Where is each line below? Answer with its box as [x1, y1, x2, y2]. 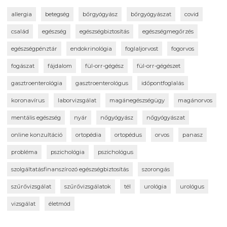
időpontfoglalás [141, 79, 184, 87]
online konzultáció [11, 131, 62, 138]
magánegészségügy [109, 96, 165, 104]
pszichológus [98, 148, 133, 156]
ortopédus [115, 131, 142, 138]
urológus [180, 182, 204, 190]
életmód [49, 200, 70, 207]
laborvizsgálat [58, 96, 96, 104]
